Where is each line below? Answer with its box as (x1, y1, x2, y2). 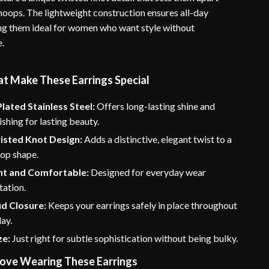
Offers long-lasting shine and (95, 100, 216, 112)
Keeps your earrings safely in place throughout (46, 199, 238, 211)
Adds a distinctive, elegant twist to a (82, 133, 232, 145)
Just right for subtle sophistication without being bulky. (10, 232, 238, 244)
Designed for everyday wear (89, 166, 207, 178)
